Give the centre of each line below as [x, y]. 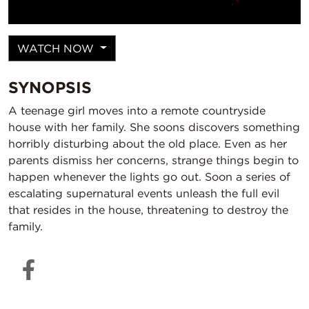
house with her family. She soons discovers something [154, 127]
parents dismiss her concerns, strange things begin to [153, 160]
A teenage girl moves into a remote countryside [137, 110]
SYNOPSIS [50, 87]
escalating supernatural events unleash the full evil [144, 193]
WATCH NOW [57, 48]
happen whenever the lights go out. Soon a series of [149, 176]
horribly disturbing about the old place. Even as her [148, 143]
